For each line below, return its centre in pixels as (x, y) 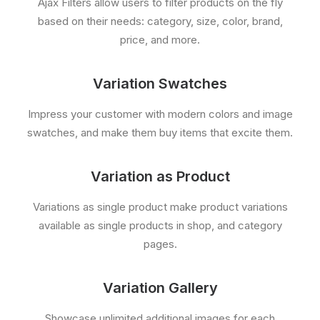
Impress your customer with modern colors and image (160, 114)
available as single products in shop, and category (160, 225)
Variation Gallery (160, 288)
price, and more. (160, 40)
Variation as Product (160, 176)
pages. (160, 244)
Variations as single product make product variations (160, 207)
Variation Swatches (160, 84)
